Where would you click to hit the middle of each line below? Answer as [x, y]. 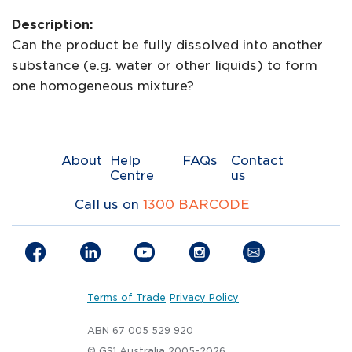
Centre [132, 176]
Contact [257, 161]
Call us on [109, 205]
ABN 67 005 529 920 [140, 330]
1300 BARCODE [196, 205]
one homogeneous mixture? [103, 86]
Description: [53, 25]
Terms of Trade [126, 297]
